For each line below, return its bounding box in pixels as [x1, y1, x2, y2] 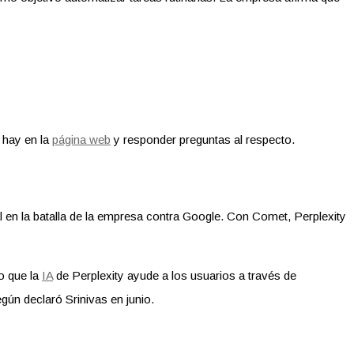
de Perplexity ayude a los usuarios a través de [53, 269, 296, 283]
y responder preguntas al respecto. [111, 133, 295, 147]
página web [52, 133, 111, 147]
